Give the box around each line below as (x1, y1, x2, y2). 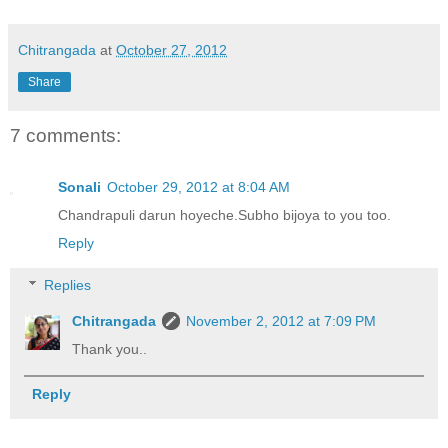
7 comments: (10, 124, 121, 146)
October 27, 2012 (116, 41, 227, 58)
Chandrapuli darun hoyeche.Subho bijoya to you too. (58, 207, 391, 224)
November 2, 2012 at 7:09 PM (186, 312, 377, 329)
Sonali (58, 179, 101, 196)
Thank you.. (72, 340, 148, 357)
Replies (44, 276, 92, 293)
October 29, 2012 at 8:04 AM (107, 179, 290, 196)
